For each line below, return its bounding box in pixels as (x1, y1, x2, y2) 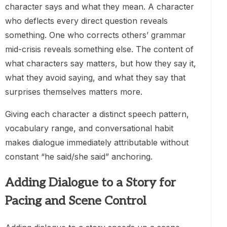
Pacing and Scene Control (5, 194, 146, 209)
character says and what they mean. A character (5, 2, 194, 12)
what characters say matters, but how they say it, (5, 58, 196, 69)
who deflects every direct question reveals (5, 16, 168, 26)
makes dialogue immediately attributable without (5, 137, 188, 148)
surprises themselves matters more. (5, 87, 142, 97)
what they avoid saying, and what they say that (5, 72, 185, 83)
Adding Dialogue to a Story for (5, 175, 176, 191)
